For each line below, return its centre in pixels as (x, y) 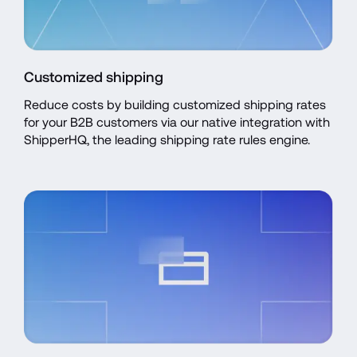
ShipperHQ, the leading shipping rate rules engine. (167, 139)
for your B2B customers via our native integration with (177, 122)
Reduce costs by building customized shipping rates (175, 104)
